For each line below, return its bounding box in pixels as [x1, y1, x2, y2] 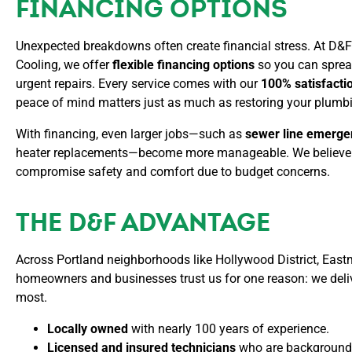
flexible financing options [112, 57, 255, 72]
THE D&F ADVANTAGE [16, 206, 270, 238]
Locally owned [47, 321, 128, 336]
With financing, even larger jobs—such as [16, 126, 245, 141]
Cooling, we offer [16, 57, 112, 72]
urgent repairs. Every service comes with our [16, 76, 261, 91]
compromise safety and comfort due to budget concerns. [16, 164, 330, 179]
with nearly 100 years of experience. [128, 321, 329, 336]
